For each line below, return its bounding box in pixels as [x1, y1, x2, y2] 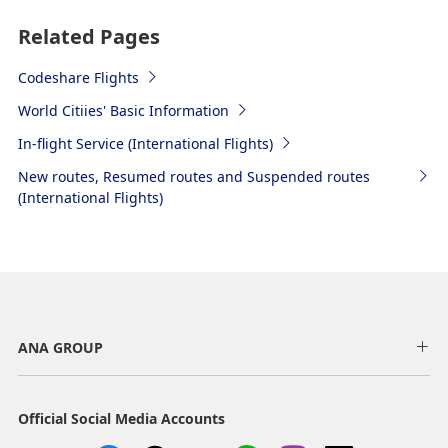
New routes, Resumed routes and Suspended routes [17, 166, 370, 186]
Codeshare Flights [17, 67, 139, 87]
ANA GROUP [17, 337, 103, 357]
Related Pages [17, 22, 160, 50]
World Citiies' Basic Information [17, 100, 229, 120]
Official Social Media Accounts [17, 408, 225, 428]
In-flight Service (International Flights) [17, 133, 273, 153]
